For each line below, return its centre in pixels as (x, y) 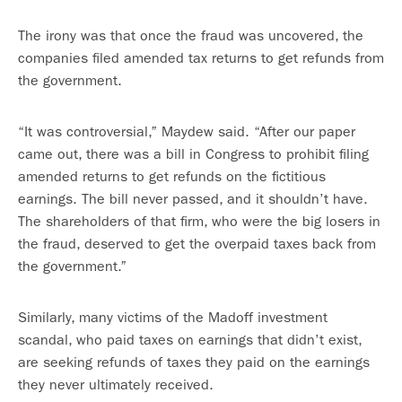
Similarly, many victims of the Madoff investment (173, 317)
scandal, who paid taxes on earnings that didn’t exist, (190, 340)
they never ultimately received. (116, 385)
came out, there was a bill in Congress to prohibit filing (193, 154)
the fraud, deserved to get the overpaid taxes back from (197, 244)
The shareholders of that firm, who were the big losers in (199, 221)
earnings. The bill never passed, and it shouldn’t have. (193, 199)
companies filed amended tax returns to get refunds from (201, 58)
